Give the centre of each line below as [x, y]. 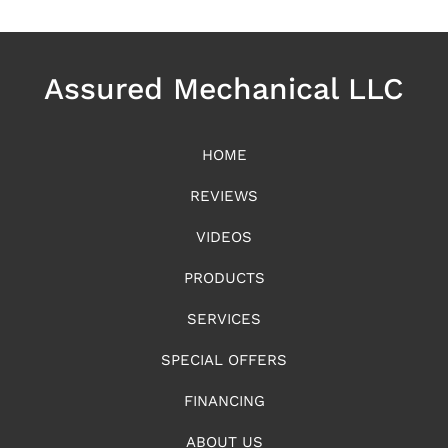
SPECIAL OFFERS [224, 360]
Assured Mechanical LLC [224, 89]
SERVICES [224, 319]
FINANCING [224, 401]
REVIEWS [224, 196]
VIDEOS [224, 237]
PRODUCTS [224, 278]
